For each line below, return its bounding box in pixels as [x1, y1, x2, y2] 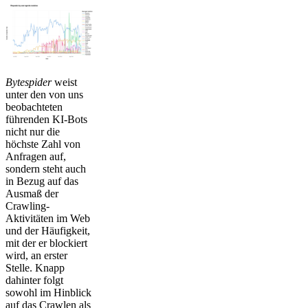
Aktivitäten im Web [5, 212, 90, 224]
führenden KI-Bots [5, 113, 87, 125]
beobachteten [5, 100, 63, 113]
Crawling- [5, 199, 49, 212]
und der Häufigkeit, [5, 224, 90, 236]
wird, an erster [5, 249, 67, 261]
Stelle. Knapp [5, 261, 65, 274]
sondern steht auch [5, 162, 86, 175]
